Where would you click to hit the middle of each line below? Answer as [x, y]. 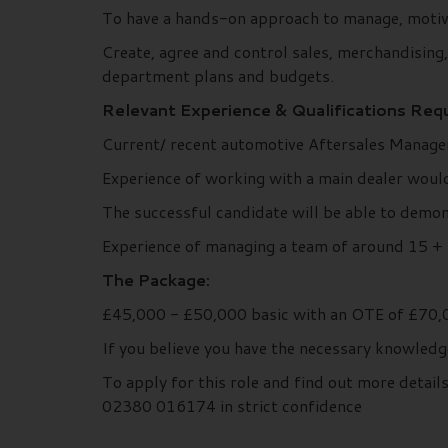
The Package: [156, 279]
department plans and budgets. [218, 75]
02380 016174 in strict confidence [232, 405]
